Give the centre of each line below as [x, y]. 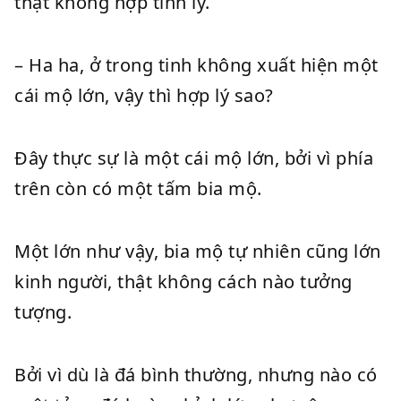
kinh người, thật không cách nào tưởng [183, 282]
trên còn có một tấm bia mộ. [138, 188]
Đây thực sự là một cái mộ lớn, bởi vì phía [194, 158]
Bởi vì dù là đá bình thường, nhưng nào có [196, 375]
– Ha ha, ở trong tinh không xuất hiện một [196, 65]
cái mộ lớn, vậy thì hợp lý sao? [144, 95]
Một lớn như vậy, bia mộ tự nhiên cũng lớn [198, 251]
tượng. [43, 312]
